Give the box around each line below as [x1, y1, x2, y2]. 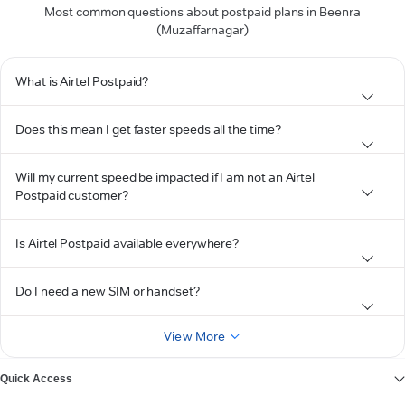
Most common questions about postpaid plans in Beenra [44, 4, 361, 20]
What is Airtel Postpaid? [15, 73, 149, 89]
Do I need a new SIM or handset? [15, 283, 200, 299]
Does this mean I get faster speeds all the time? [15, 121, 281, 137]
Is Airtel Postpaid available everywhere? [15, 235, 240, 251]
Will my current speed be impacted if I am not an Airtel [15, 169, 316, 185]
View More [164, 328, 226, 344]
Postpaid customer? [15, 187, 128, 203]
